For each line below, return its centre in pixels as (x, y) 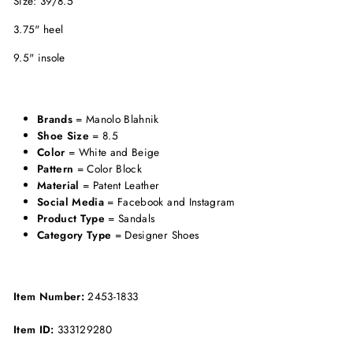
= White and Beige (112, 152)
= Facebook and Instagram (170, 202)
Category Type (74, 235)
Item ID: (36, 330)
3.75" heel (39, 30)
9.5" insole (39, 58)
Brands (55, 119)
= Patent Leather (119, 186)
